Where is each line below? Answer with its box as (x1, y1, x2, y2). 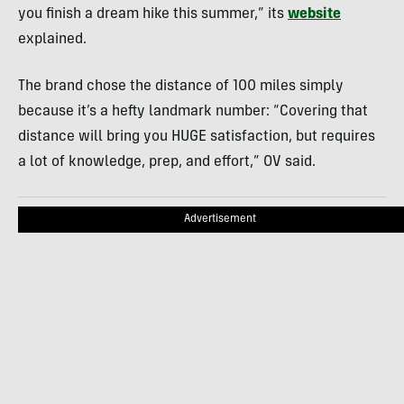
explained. (18, 32, 87, 48)
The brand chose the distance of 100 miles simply (18, 79, 344, 95)
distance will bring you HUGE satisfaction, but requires (18, 130, 375, 145)
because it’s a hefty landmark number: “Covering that (18, 105, 368, 120)
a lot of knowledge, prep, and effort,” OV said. (18, 155, 316, 170)
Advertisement (184, 214, 256, 225)
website (288, 7, 341, 23)
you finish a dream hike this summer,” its (18, 7, 288, 23)
